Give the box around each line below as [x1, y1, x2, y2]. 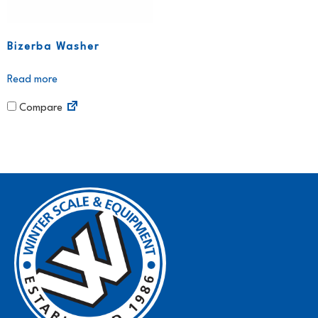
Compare [16, 103, 62, 114]
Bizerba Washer [7, 41, 99, 53]
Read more [7, 74, 57, 85]
